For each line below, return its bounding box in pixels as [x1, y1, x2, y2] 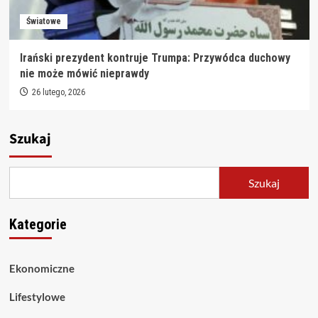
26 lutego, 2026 [31, 87, 85, 97]
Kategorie [9, 216, 67, 233]
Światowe [26, 16, 61, 26]
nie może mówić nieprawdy [19, 67, 149, 80]
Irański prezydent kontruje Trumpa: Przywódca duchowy [19, 51, 290, 65]
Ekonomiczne [9, 262, 75, 275]
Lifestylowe [9, 290, 65, 303]
